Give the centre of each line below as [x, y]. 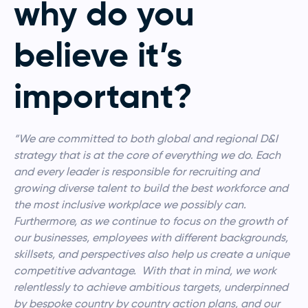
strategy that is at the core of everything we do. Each [147, 155]
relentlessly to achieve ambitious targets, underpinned [151, 287]
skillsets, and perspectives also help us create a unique [152, 254]
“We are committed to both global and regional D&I [146, 138]
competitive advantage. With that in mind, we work [145, 270]
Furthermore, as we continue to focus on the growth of [150, 221]
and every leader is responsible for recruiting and [136, 171]
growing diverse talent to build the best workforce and [151, 188]
